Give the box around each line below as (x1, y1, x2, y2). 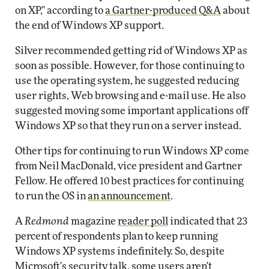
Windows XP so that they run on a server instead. (15, 121, 241, 131)
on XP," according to (15, 5, 105, 16)
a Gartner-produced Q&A (105, 5, 221, 16)
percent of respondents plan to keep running (15, 231, 218, 241)
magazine (69, 216, 118, 226)
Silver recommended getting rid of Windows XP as (15, 46, 247, 56)
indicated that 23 (168, 216, 247, 226)
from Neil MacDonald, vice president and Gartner (15, 161, 242, 171)
